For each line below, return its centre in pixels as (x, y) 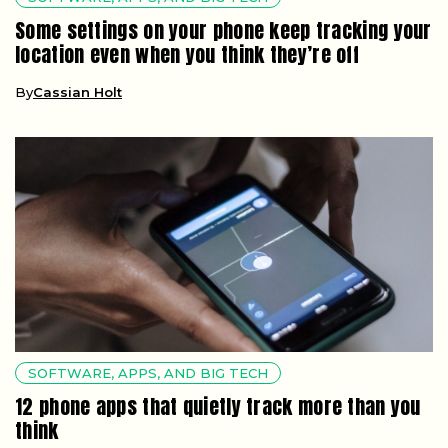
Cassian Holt (77, 92)
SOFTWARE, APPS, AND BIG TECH (148, 373)
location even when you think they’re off (187, 55)
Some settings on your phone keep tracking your (223, 31)
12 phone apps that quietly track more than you (218, 407)
